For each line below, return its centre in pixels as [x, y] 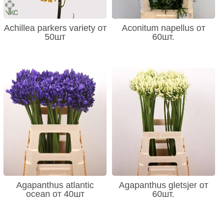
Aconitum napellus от [163, 28]
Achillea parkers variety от [55, 28]
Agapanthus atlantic [55, 185]
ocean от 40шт [55, 194]
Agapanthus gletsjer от [163, 185]
